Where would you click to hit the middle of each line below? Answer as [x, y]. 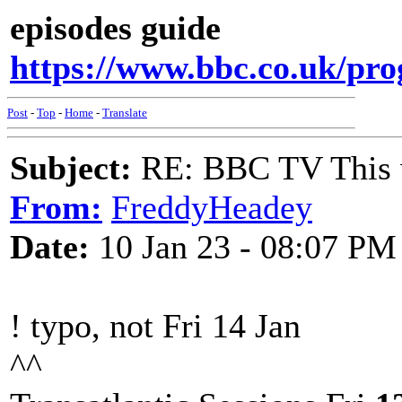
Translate [125, 113]
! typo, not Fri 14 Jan [155, 326]
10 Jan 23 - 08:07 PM [243, 247]
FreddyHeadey [212, 207]
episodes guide [115, 28]
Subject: [71, 168]
